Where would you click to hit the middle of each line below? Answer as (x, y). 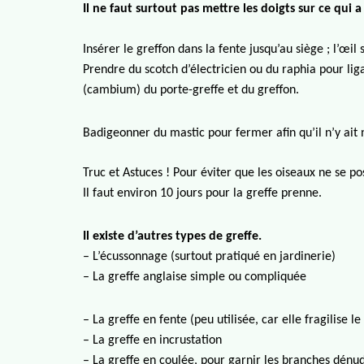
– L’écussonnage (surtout (147, 257)
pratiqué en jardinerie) (274, 257)
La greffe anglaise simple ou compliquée (199, 277)
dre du (124, 70)
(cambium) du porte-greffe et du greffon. (191, 90)
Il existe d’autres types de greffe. (172, 236)
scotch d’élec (177, 70)
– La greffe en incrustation (152, 340)
